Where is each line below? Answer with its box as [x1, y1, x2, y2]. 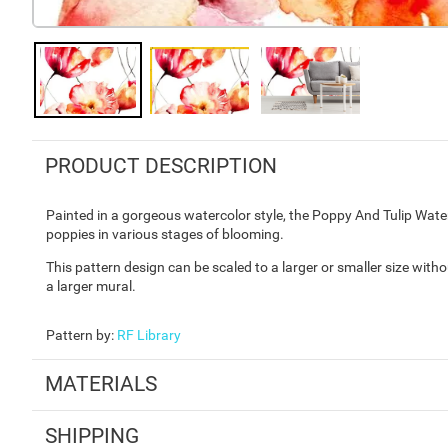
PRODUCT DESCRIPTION [44, 153, 277, 178]
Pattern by [46, 326, 111, 343]
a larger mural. [46, 277, 136, 294]
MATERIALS [44, 372, 157, 397]
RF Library [117, 326, 181, 343]
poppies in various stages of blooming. [46, 225, 284, 242]
